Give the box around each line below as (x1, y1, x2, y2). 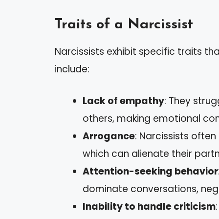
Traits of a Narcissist (55, 18, 193, 32)
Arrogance (83, 129, 135, 143)
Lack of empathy (83, 94, 164, 108)
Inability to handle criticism (83, 199, 216, 213)
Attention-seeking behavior (83, 164, 218, 178)
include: (55, 63, 89, 76)
